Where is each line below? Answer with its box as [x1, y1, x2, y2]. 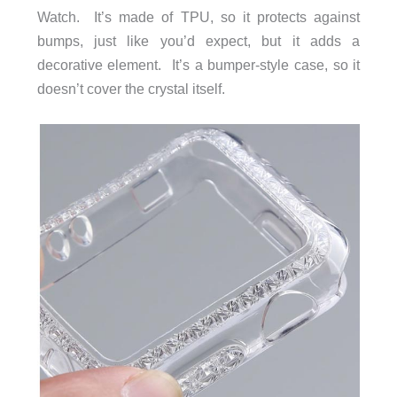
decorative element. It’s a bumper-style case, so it [36, 56, 361, 73]
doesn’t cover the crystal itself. [36, 80, 225, 97]
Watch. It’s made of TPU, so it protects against [36, 8, 361, 25]
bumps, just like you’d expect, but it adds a [36, 32, 361, 49]
